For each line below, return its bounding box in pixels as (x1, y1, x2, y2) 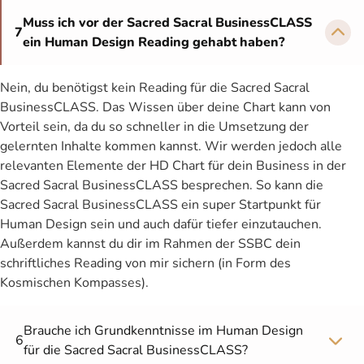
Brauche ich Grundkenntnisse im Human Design (24, 322, 304, 340)
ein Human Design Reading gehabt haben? (23, 33, 284, 51)
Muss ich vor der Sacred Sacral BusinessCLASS (23, 14, 312, 32)
